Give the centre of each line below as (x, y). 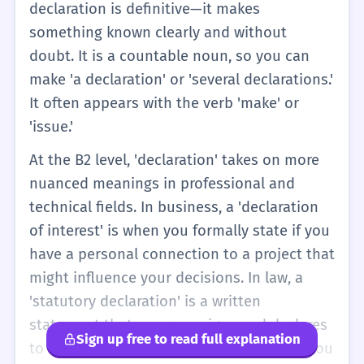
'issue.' (51, 126)
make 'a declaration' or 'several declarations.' (181, 79)
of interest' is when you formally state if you (179, 231)
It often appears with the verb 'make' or (164, 103)
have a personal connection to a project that (182, 255)
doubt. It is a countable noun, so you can (169, 56)
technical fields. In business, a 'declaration (173, 208)
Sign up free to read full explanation (189, 338)
